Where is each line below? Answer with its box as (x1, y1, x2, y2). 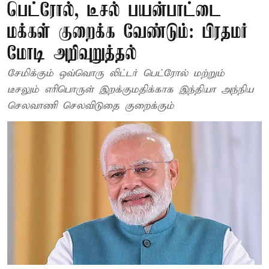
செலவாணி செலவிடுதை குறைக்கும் (7, 100, 174, 112)
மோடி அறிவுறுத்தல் (7, 44, 137, 65)
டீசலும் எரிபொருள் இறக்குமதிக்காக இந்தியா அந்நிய (7, 83, 253, 96)
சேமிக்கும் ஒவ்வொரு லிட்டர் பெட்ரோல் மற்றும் (7, 67, 225, 80)
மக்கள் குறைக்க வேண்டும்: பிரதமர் (7, 22, 248, 43)
